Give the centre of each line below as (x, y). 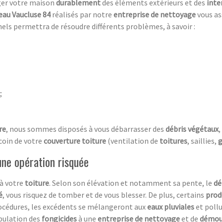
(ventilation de (133, 140)
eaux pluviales (171, 206)
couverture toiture (75, 140)
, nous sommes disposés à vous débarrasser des (86, 129)
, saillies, (203, 140)
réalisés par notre (83, 14)
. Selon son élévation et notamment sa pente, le (131, 183)
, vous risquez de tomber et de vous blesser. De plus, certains (104, 194)
